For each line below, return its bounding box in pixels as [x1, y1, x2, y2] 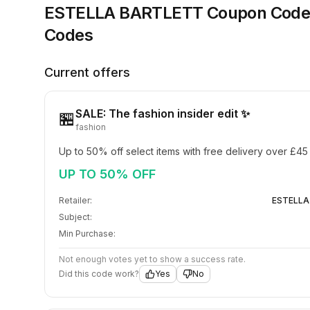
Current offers [44, 65, 130, 80]
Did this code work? [59, 268, 139, 279]
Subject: [59, 212, 92, 222]
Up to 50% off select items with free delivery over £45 [59, 145, 308, 157]
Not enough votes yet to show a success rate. [59, 254, 246, 264]
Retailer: [59, 195, 92, 206]
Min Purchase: [59, 228, 116, 239]
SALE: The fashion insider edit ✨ [75, 107, 250, 120]
